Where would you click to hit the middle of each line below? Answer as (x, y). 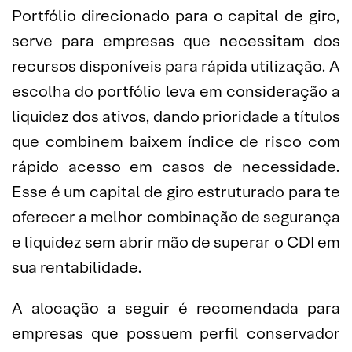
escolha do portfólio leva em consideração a (176, 91)
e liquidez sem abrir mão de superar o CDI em (176, 242)
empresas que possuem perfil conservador (176, 333)
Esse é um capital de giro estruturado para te (176, 192)
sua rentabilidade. (77, 267)
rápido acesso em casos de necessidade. (176, 167)
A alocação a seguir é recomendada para (176, 308)
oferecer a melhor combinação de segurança (176, 217)
